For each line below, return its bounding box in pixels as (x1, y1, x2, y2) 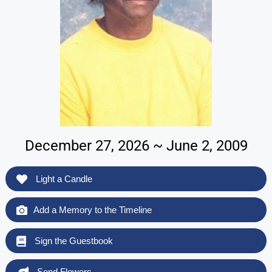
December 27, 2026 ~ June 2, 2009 (24, 137, 248, 154)
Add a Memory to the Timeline (33, 204, 152, 215)
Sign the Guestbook (32, 235, 113, 246)
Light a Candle (33, 173, 92, 184)
